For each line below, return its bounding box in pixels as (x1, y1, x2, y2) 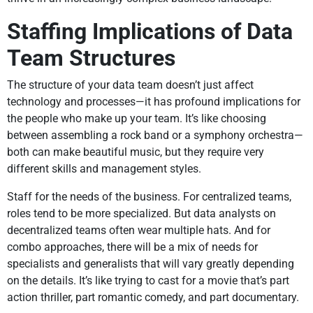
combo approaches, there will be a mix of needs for (7, 240, 258, 254)
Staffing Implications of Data (7, 18, 293, 45)
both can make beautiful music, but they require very (7, 145, 264, 159)
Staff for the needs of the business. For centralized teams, (7, 190, 291, 204)
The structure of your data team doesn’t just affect (7, 78, 254, 92)
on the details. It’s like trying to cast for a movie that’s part (7, 274, 289, 288)
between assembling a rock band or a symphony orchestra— (7, 129, 303, 143)
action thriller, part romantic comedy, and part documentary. (7, 291, 299, 305)
